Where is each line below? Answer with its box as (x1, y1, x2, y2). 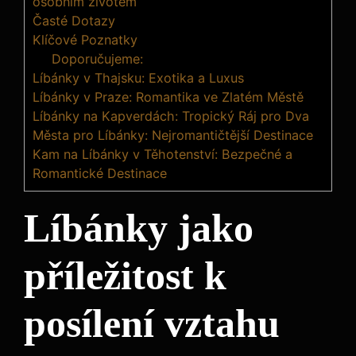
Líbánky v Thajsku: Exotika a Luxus (33, 69, 244, 86)
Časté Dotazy (33, 12, 115, 29)
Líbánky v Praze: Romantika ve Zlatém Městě (33, 88, 304, 105)
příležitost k (24, 253, 226, 298)
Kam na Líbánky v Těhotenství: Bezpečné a (33, 145, 292, 162)
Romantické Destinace (33, 164, 167, 181)
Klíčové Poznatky (33, 31, 137, 48)
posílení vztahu (24, 300, 280, 346)
